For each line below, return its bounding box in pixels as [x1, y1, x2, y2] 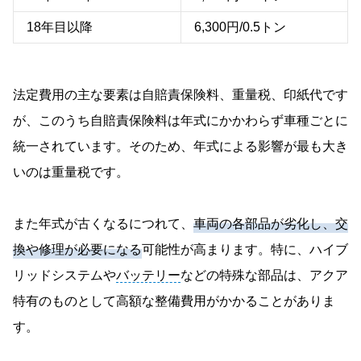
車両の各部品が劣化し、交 [193, 216, 348, 230]
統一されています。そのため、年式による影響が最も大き [13, 139, 348, 153]
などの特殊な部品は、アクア [180, 268, 348, 282]
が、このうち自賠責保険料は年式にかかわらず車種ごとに [13, 113, 348, 127]
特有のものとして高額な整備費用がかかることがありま [13, 293, 335, 308]
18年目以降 [27, 19, 93, 34]
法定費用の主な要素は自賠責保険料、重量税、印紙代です [13, 87, 348, 102]
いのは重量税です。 [13, 164, 129, 179]
